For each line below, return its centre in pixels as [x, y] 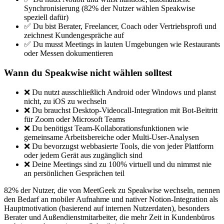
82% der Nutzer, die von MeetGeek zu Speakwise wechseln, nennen [112, 190]
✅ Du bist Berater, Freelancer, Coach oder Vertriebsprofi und [120, 26]
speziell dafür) [46, 17]
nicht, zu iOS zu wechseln [65, 101]
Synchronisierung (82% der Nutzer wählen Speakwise [109, 8]
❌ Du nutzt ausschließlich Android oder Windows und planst [120, 92]
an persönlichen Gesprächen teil [74, 173]
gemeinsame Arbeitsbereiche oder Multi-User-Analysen [111, 137]
